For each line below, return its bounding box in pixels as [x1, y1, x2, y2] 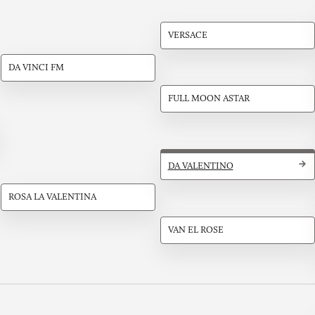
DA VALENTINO [167, 160, 233, 173]
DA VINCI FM [8, 62, 64, 75]
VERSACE [167, 29, 207, 41]
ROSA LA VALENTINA [8, 191, 96, 204]
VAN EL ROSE [167, 224, 224, 236]
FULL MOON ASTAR [167, 93, 250, 105]
